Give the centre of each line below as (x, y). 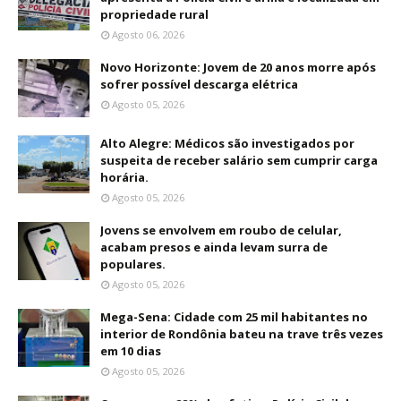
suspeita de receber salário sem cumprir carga (239, 161)
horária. (124, 178)
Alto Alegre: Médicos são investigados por (227, 144)
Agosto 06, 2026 (148, 35)
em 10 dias (131, 351)
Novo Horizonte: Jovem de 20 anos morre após (238, 68)
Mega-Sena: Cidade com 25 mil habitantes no (234, 317)
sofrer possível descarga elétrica (199, 85)
